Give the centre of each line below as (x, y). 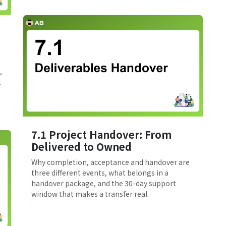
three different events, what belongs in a (100, 172)
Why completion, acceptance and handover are (110, 162)
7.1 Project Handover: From (101, 134)
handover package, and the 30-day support (104, 183)
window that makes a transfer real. (90, 193)
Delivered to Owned (81, 146)
